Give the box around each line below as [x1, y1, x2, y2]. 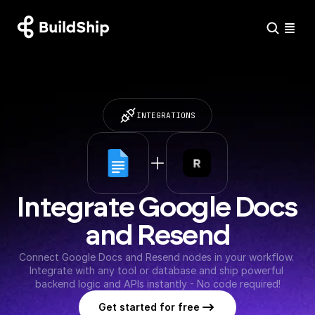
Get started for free [98, 301, 200, 313]
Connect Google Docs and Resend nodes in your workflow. [18, 251, 294, 263]
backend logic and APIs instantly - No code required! [34, 278, 281, 290]
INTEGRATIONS [136, 110, 195, 120]
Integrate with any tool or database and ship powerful [29, 264, 283, 276]
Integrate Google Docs [17, 194, 297, 222]
